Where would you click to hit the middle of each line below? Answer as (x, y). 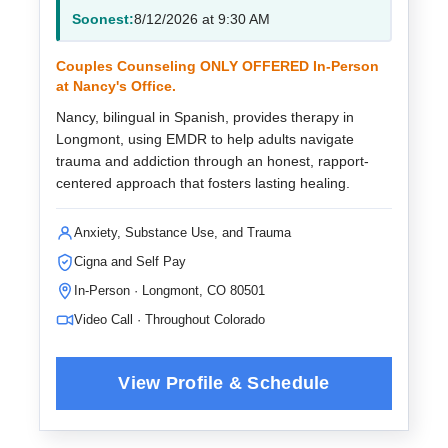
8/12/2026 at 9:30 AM (202, 18)
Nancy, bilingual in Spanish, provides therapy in (205, 117)
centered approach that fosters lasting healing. (203, 183)
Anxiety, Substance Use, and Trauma (182, 232)
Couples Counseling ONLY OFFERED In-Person (217, 66)
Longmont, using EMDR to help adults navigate (205, 139)
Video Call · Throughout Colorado (169, 319)
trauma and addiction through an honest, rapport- (212, 161)
